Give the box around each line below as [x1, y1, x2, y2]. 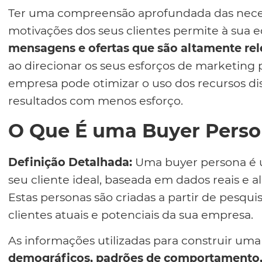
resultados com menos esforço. [8, 94, 183, 108]
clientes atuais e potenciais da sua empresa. [8, 207, 253, 222]
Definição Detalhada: [8, 154, 132, 169]
